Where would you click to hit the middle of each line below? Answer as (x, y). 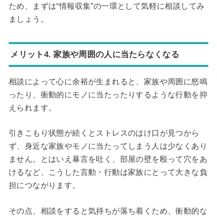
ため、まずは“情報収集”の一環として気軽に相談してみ (107, 6)
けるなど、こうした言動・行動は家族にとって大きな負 (108, 172)
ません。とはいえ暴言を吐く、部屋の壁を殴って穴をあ (108, 159)
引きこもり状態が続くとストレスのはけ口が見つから (104, 133)
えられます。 (32, 108)
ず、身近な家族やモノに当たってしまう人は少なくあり (108, 146)
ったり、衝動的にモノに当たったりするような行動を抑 (108, 94)
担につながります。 (44, 186)
